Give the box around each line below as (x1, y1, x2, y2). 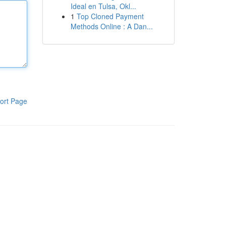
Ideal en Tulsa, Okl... (70, 1, 136, 11)
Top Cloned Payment (76, 11, 144, 21)
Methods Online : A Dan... (70, 21, 153, 31)
